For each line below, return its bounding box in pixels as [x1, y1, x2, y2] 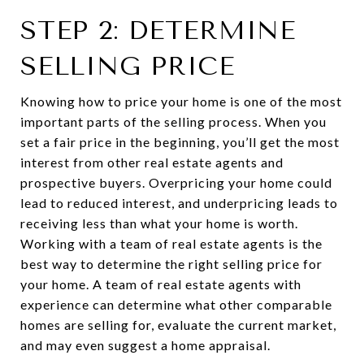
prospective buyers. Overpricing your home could [20, 174, 332, 190]
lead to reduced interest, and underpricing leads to [20, 194, 338, 210]
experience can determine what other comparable [20, 296, 332, 312]
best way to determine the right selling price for [20, 255, 323, 271]
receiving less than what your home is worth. [20, 214, 298, 231]
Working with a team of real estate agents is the [20, 235, 323, 251]
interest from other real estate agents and [20, 154, 284, 170]
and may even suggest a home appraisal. [20, 336, 271, 353]
